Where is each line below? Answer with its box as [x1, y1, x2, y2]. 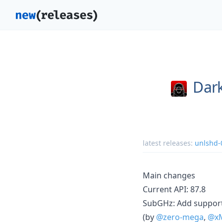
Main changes [143, 169, 195, 181]
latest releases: [143, 138, 195, 148]
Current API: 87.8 [143, 183, 206, 195]
